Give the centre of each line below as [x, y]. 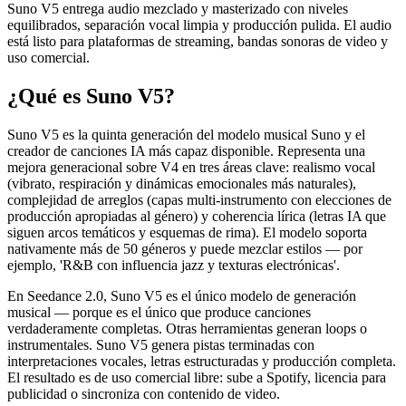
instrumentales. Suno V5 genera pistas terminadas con [161, 345]
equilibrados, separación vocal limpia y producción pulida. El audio [199, 25]
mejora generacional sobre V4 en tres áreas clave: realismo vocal [191, 168]
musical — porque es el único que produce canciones [159, 313]
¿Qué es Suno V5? [91, 97]
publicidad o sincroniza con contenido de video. [144, 394]
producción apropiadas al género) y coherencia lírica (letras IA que [197, 217]
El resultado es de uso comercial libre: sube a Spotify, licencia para [197, 378]
